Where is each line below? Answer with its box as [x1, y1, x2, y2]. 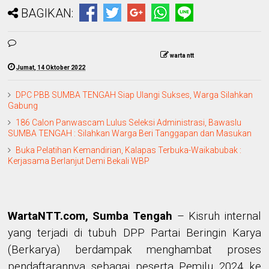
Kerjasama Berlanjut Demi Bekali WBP [8, 156, 150, 166]
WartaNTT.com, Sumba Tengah [8, 209, 173, 223]
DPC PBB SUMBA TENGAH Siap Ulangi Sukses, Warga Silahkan [16, 89, 253, 100]
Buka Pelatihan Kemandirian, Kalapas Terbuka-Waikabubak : [16, 145, 242, 155]
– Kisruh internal [172, 209, 261, 223]
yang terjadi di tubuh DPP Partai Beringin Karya [8, 226, 261, 240]
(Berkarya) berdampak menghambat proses [8, 243, 261, 256]
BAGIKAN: [21, 5, 74, 20]
